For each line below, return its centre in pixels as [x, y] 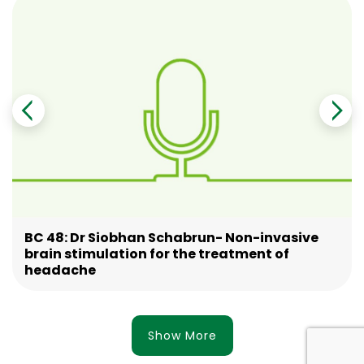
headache [60, 270]
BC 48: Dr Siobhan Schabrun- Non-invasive [171, 238]
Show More [182, 336]
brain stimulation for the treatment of [157, 254]
